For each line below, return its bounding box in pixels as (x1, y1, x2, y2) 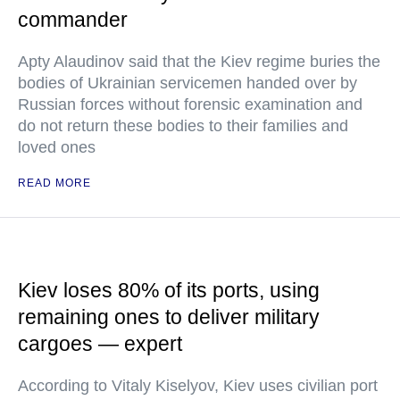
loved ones (18, 138, 96, 156)
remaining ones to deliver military (18, 305, 320, 329)
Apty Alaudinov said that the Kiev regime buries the (18, 53, 380, 71)
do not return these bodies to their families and (18, 117, 348, 135)
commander (18, 8, 128, 31)
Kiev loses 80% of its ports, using (18, 279, 320, 302)
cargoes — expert (18, 332, 182, 355)
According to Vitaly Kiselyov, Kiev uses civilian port (18, 377, 378, 395)
